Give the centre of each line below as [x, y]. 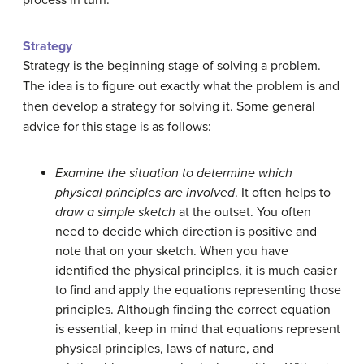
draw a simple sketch [115, 212]
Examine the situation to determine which [174, 173]
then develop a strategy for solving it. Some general [169, 107]
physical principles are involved [145, 193]
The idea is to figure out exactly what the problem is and [181, 87]
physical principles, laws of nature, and [165, 349]
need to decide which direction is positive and [186, 232]
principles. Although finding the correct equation [193, 310]
